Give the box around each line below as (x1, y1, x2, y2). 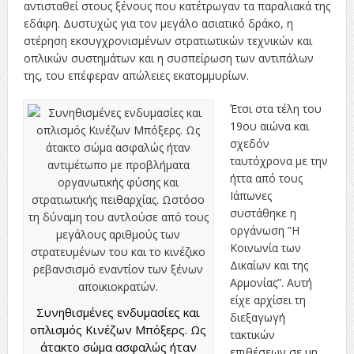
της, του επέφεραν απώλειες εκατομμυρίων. (23, 67, 249, 83)
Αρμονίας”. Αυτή (229, 274, 312, 290)
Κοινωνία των (229, 239, 301, 255)
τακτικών (229, 326, 275, 342)
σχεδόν (229, 135, 269, 151)
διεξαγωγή (229, 309, 285, 325)
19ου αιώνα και (229, 118, 309, 134)
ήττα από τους (229, 170, 303, 186)
